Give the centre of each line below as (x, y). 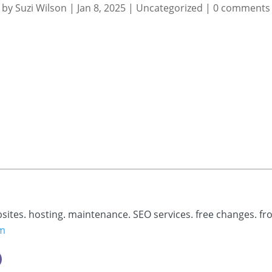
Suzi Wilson (41, 8)
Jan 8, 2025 (101, 8)
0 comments (242, 8)
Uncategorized (169, 8)
